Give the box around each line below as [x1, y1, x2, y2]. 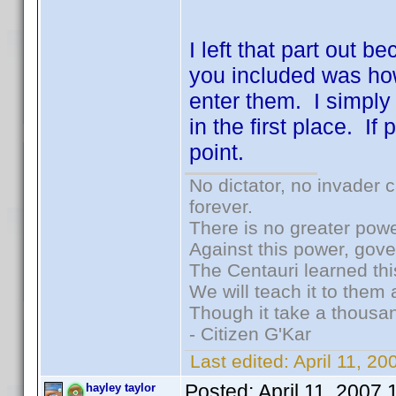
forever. [189, 196, 253, 217]
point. [189, 140, 244, 164]
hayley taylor [86, 381, 156, 394]
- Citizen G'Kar [189, 324, 311, 344]
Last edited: [185, 351, 293, 371]
